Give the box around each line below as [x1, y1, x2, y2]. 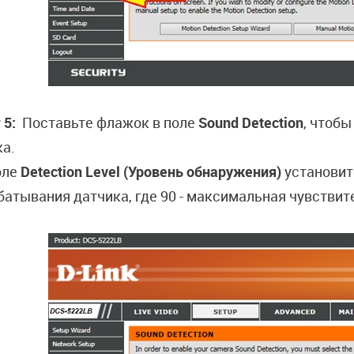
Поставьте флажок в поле [22, 113, 198, 132]
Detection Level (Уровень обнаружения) [21, 162, 281, 181]
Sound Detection [198, 113, 303, 132]
